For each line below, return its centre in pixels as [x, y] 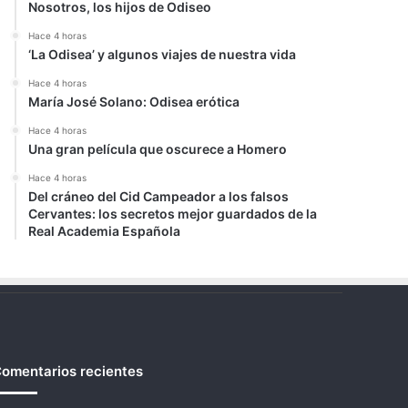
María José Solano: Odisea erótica [134, 102]
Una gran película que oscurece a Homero [158, 149]
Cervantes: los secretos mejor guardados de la [173, 214]
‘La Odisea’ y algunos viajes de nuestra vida [163, 54]
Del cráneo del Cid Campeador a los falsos [159, 196]
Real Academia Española [105, 231]
